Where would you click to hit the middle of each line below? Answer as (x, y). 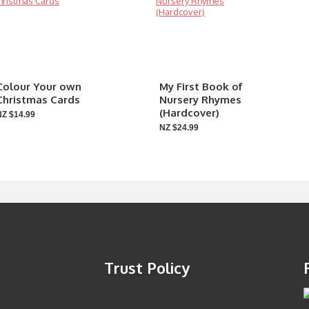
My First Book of (201, 87)
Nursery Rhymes (200, 100)
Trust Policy (147, 268)
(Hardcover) (189, 113)
